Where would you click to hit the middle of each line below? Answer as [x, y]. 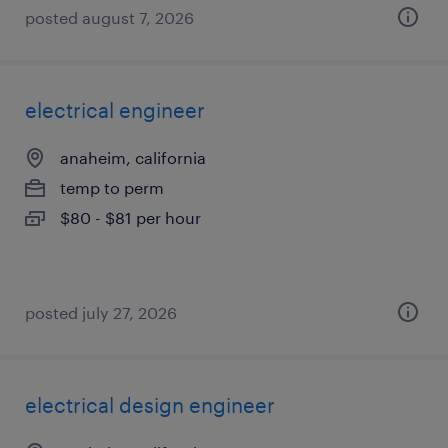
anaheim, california [133, 157]
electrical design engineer [150, 405]
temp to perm [112, 187]
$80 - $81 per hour [130, 217]
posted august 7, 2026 [109, 17]
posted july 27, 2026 [101, 312]
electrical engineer [115, 110]
